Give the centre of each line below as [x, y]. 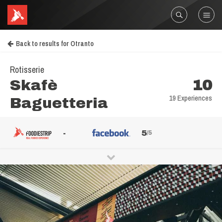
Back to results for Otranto [55, 44]
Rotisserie [27, 70]
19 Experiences [191, 98]
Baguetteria [59, 103]
